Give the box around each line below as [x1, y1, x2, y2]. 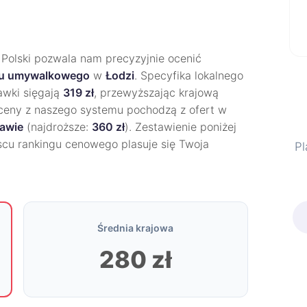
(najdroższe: [23, 120, 92, 134]
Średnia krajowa [97, 222, 174, 234]
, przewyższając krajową [94, 86, 219, 99]
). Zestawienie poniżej [125, 120, 236, 134]
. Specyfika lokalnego [134, 69, 243, 82]
